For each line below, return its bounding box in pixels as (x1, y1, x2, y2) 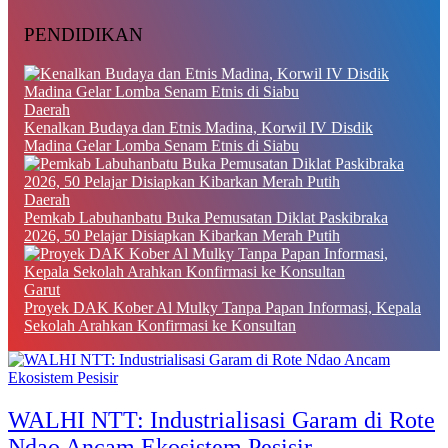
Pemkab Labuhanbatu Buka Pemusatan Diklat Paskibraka (24, 209, 388, 227)
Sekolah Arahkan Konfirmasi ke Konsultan (24, 317, 296, 335)
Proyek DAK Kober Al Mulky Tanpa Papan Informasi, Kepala (24, 299, 421, 317)
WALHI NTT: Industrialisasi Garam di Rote (8, 406, 435, 433)
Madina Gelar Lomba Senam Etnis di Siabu (24, 137, 299, 155)
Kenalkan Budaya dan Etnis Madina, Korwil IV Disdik (24, 119, 373, 137)
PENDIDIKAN (24, 24, 143, 46)
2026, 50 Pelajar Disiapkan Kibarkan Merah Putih (24, 227, 340, 245)
